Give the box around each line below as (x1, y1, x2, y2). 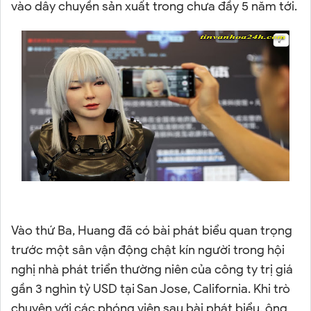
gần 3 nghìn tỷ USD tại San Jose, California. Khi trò (11, 280, 290, 296)
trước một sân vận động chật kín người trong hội (11, 242, 285, 258)
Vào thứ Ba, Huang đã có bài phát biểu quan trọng (11, 222, 292, 238)
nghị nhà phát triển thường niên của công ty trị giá (11, 261, 293, 277)
